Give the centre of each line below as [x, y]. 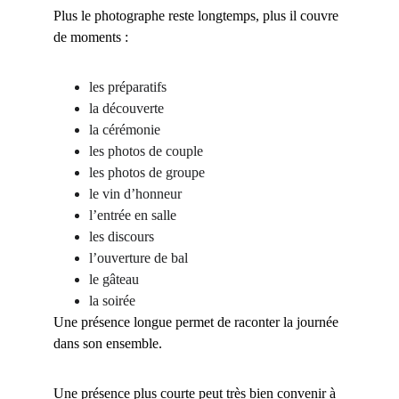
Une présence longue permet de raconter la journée [198, 322]
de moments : [91, 37]
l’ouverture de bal [138, 258]
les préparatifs [128, 87]
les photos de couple [146, 151]
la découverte [126, 108]
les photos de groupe [147, 172]
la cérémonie [125, 130]
